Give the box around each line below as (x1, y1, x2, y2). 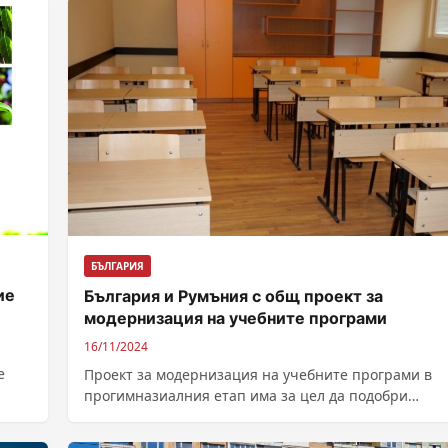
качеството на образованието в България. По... (84, 407, 412, 427)
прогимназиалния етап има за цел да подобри (84, 386, 408, 406)
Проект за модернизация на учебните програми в (84, 365, 432, 385)
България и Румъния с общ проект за (84, 286, 383, 307)
